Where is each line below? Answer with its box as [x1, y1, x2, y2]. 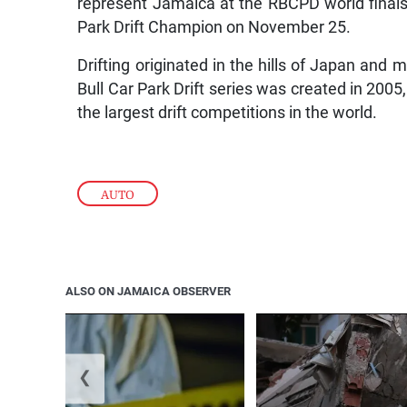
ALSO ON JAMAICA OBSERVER [65, 283, 231, 298]
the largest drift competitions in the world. [77, 104, 378, 123]
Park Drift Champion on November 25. [77, 18, 352, 37]
